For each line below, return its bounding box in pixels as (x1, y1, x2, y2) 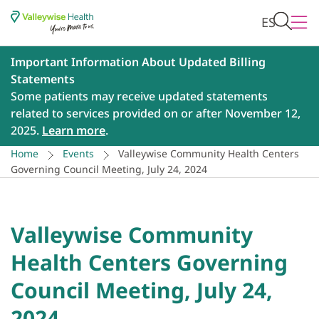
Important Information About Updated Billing (11, 54, 266, 70)
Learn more (42, 122, 105, 139)
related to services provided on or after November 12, (11, 105, 300, 122)
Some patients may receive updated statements (11, 88, 268, 105)
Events (63, 147, 94, 161)
